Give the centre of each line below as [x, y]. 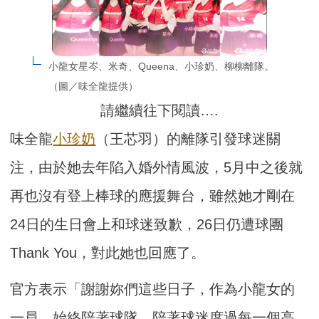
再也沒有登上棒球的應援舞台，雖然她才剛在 [153, 196]
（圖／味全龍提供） [93, 87]
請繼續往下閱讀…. [159, 111]
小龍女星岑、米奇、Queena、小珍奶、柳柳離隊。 [161, 67]
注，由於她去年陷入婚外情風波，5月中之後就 [157, 168]
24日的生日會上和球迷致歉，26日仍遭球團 [147, 225]
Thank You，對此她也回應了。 [108, 253]
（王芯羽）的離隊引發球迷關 [188, 139]
